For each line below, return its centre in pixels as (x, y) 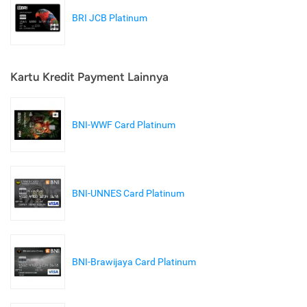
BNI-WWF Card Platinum (124, 125)
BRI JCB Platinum (110, 18)
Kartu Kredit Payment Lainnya (89, 77)
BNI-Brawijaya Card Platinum (134, 262)
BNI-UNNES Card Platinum (128, 194)
